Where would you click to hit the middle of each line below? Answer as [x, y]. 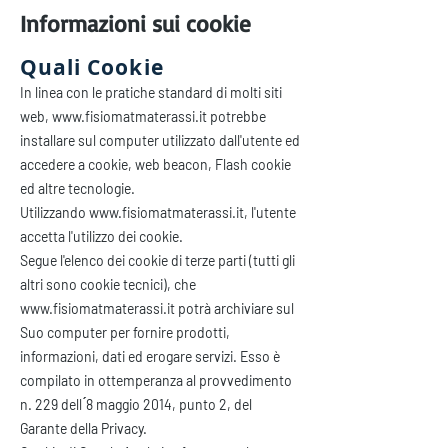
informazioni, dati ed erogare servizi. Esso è [150, 356]
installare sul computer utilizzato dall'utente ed [160, 140]
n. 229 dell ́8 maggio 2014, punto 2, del [136, 404]
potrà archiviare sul [234, 308]
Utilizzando [54, 212]
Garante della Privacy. [83, 428]
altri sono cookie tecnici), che [108, 284]
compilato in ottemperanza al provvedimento [156, 380]
